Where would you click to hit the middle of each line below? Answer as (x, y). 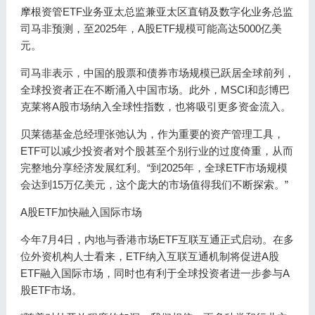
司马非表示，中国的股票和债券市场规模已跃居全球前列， (157, 73)
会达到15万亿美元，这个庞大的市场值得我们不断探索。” (154, 185)
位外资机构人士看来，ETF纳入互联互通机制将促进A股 (149, 256)
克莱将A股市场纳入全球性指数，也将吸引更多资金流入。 (155, 107)
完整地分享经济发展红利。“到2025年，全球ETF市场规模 (154, 168)
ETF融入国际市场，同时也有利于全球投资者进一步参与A (155, 273)
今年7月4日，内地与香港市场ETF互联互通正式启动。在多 (157, 239)
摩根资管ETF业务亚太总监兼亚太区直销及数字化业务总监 (156, 12)
